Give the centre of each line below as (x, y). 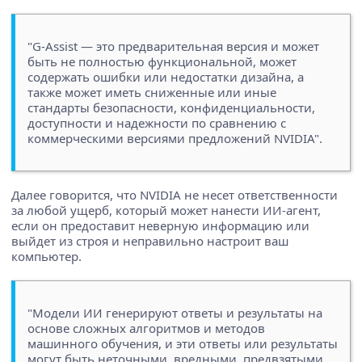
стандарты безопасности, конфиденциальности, (171, 107)
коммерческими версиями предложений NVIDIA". (175, 138)
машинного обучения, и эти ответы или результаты (183, 343)
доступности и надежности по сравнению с (157, 122)
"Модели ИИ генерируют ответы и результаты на (175, 312)
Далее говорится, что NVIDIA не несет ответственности (175, 194)
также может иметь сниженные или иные (152, 92)
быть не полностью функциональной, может (162, 61)
